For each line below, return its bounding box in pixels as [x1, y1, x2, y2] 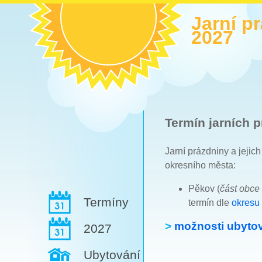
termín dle [188, 197, 232, 208]
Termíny [84, 195, 129, 209]
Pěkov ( [188, 183, 220, 194]
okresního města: [165, 160, 236, 170]
